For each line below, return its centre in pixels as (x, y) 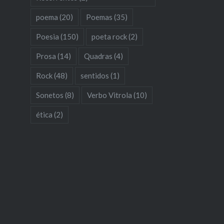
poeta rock (109, 36)
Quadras (98, 56)
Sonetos (49, 95)
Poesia (47, 36)
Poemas (99, 17)
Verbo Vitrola (109, 95)
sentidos (94, 75)
